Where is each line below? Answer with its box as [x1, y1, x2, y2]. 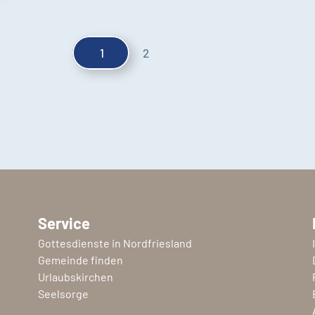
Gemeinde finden [37, 252, 123, 266]
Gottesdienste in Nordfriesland [37, 236, 192, 250]
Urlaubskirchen [37, 269, 113, 283]
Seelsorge [37, 286, 89, 300]
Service [37, 213, 90, 232]
